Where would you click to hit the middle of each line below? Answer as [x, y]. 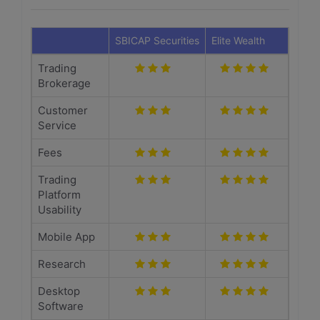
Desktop [59, 291]
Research [62, 264]
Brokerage [64, 83]
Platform [59, 195]
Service [57, 125]
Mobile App [66, 237]
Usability [60, 210]
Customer [63, 110]
